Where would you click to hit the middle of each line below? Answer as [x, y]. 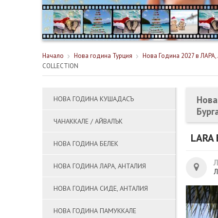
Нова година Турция [103, 56]
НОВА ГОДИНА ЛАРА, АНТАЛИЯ [100, 166]
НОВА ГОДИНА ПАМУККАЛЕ [95, 211]
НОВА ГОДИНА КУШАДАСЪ [94, 99]
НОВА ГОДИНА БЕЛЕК [86, 144]
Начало [53, 56]
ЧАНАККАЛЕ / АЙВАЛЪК [88, 121]
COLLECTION [60, 66]
